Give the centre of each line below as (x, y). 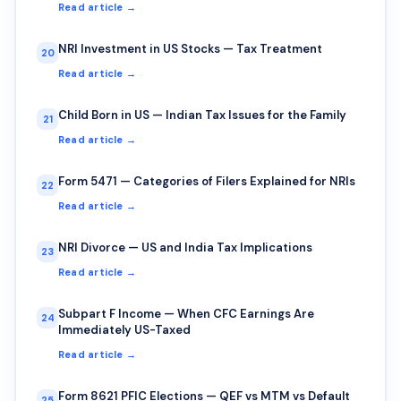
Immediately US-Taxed (124, 329)
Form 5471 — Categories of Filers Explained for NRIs (207, 181)
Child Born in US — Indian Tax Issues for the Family (202, 115)
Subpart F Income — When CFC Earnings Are (186, 313)
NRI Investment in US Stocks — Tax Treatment (190, 48)
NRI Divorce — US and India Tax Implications (185, 247)
